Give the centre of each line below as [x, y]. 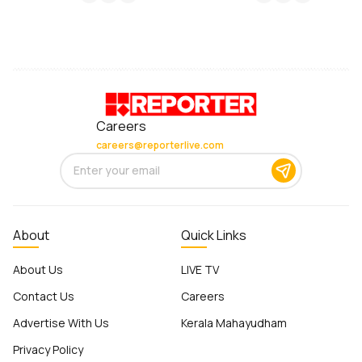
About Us [38, 269]
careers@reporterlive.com [160, 145]
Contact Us [44, 296]
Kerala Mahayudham [234, 322]
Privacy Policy [48, 349]
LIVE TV [200, 269]
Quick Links [214, 235]
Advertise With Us [61, 322]
